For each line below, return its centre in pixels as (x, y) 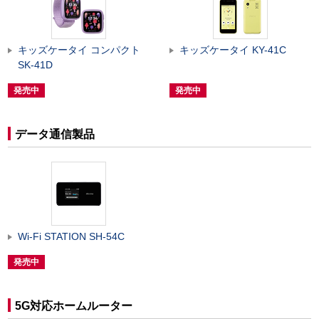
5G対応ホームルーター (74, 306)
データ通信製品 (55, 134)
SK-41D (35, 64)
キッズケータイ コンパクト (79, 49)
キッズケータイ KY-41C (233, 49)
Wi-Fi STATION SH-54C (71, 237)
